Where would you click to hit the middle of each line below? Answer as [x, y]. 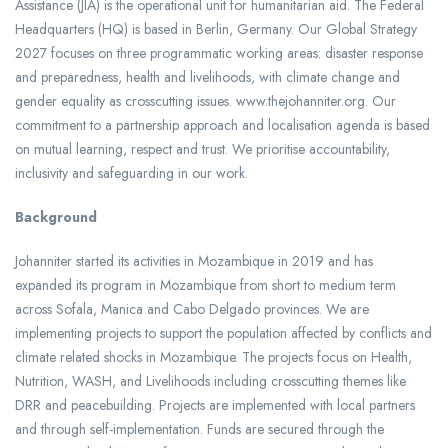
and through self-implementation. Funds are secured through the [199, 428]
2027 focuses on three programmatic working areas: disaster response [219, 52]
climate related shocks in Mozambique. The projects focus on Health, [213, 356]
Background [56, 216]
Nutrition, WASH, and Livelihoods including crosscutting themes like [210, 380]
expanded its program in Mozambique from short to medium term [205, 284]
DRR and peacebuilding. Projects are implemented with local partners [215, 404]
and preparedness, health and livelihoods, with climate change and [207, 76]
